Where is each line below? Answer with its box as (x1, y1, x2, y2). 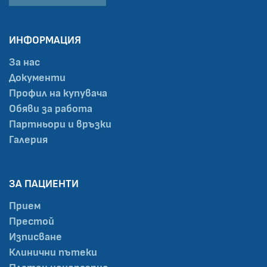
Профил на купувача (9, 88, 107, 99)
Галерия (9, 134, 48, 145)
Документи (9, 72, 66, 83)
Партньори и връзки (9, 119, 111, 130)
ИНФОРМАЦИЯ (9, 35, 81, 46)
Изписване (9, 231, 62, 243)
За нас (9, 57, 40, 68)
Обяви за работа (9, 103, 92, 114)
